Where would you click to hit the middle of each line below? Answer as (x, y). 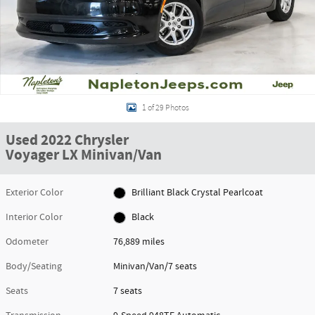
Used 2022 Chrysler (67, 141)
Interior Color (34, 217)
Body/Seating (34, 266)
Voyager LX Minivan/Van (84, 155)
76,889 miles (139, 242)
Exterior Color (34, 193)
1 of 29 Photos (165, 108)
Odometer (27, 242)
